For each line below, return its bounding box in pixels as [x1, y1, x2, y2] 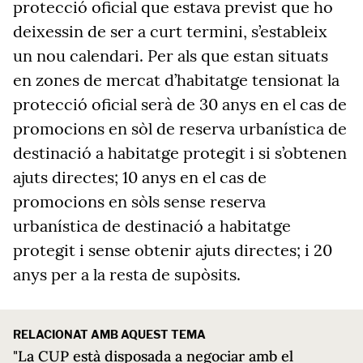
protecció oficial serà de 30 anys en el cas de [13, 94, 347, 114]
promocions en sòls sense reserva [13, 191, 266, 211]
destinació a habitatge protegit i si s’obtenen [13, 143, 347, 163]
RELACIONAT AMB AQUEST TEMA [13, 327, 206, 341]
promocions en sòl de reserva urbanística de [13, 118, 347, 139]
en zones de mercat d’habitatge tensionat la [13, 70, 340, 90]
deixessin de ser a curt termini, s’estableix [13, 21, 327, 41]
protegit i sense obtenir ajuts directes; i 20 [13, 240, 332, 260]
